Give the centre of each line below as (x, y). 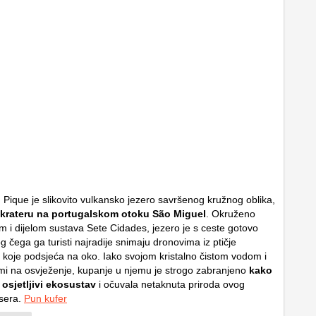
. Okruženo (231, 214)
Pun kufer (45, 299)
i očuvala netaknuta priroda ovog (170, 285)
